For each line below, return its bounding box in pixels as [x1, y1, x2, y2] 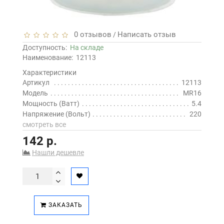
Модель [22, 89, 48, 97]
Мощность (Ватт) [22, 99, 79, 108]
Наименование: [22, 53, 73, 62]
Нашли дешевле [32, 148, 84, 157]
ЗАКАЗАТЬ [46, 201, 82, 209]
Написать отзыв [117, 30, 176, 39]
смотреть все [22, 120, 66, 129]
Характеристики [22, 68, 76, 77]
